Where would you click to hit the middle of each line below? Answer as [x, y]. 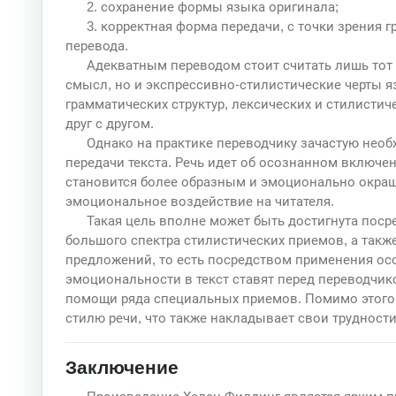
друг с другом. [109, 123]
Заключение [122, 368]
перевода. [96, 45]
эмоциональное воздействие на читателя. [199, 201]
